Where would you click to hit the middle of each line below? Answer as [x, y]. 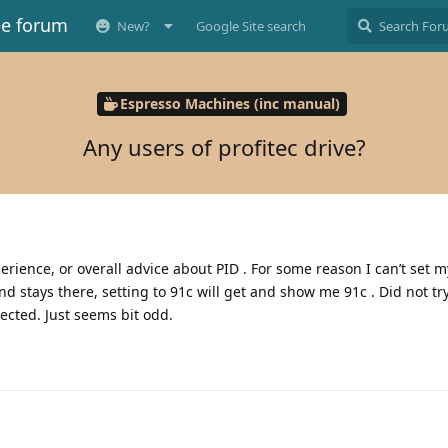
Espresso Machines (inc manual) [229, 104]
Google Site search [251, 26]
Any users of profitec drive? [224, 146]
